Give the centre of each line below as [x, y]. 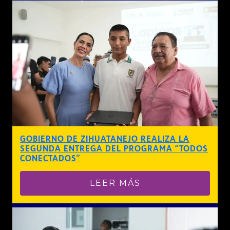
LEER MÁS [115, 183]
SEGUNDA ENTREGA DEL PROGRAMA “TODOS [114, 148]
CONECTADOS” [50, 158]
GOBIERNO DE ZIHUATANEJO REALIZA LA [105, 139]
